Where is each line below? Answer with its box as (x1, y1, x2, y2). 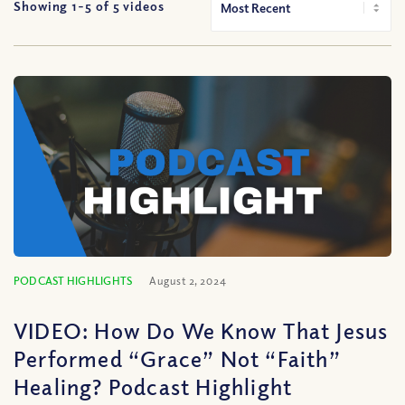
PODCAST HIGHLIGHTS (14, 274, 133, 287)
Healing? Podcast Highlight (14, 372, 293, 400)
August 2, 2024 (149, 274, 227, 287)
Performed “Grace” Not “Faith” (14, 344, 341, 372)
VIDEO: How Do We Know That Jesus (14, 316, 389, 344)
